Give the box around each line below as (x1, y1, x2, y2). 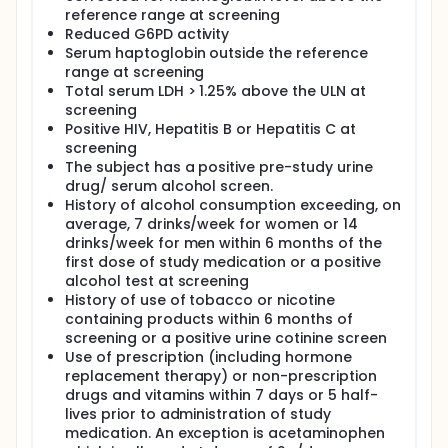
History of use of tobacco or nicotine (65, 290, 335, 310)
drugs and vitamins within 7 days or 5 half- (65, 385, 378, 405)
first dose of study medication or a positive (65, 252, 381, 272)
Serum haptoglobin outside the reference (65, 43, 368, 63)
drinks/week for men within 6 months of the (65, 233, 382, 253)
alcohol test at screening (65, 271, 250, 291)
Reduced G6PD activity (65, 24, 230, 44)
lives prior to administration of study (65, 404, 331, 424)
